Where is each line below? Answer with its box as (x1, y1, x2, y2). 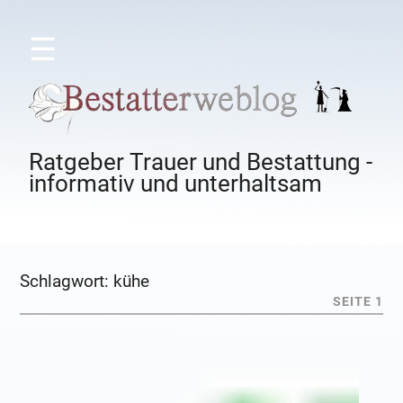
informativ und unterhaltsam (29, 170, 323, 198)
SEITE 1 (332, 294, 383, 310)
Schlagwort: (20, 271, 114, 292)
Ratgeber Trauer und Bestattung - (29, 148, 373, 176)
